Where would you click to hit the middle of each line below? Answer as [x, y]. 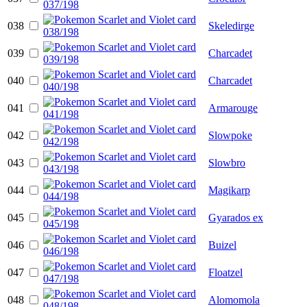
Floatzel [225, 272]
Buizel [222, 245]
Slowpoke [230, 135]
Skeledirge [231, 25]
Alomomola [234, 299]
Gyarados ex [236, 217]
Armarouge [233, 108]
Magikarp [229, 190]
